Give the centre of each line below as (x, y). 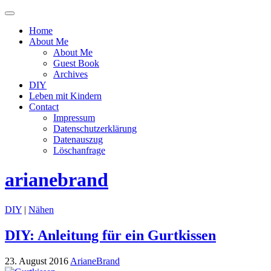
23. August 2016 (37, 261)
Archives (70, 74)
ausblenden (29, 44)
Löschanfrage (79, 150)
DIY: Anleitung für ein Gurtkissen (110, 235)
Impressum (74, 118)
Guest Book (76, 63)
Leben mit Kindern (65, 96)
